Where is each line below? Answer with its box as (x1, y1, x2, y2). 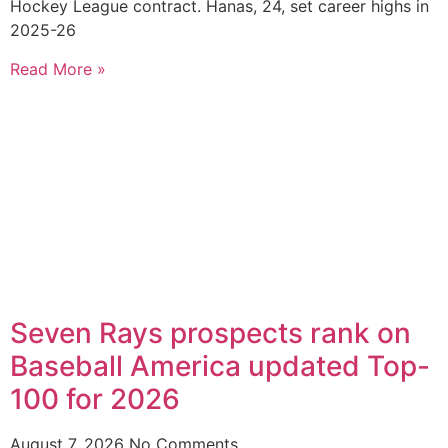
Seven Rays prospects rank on (10, 316, 411, 351)
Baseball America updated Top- (10, 349, 430, 384)
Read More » (10, 58, 106, 79)
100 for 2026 (10, 382, 180, 417)
